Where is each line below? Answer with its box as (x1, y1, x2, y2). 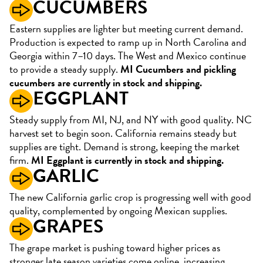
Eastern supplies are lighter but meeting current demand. (9, 21, 243, 36)
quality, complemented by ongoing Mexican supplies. (9, 203, 227, 218)
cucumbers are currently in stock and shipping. (9, 75, 204, 90)
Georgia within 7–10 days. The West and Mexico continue (9, 48, 246, 63)
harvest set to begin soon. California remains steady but (9, 125, 237, 141)
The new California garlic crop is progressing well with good (9, 189, 251, 205)
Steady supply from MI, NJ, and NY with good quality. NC (9, 112, 252, 127)
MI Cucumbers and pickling (120, 61, 236, 77)
